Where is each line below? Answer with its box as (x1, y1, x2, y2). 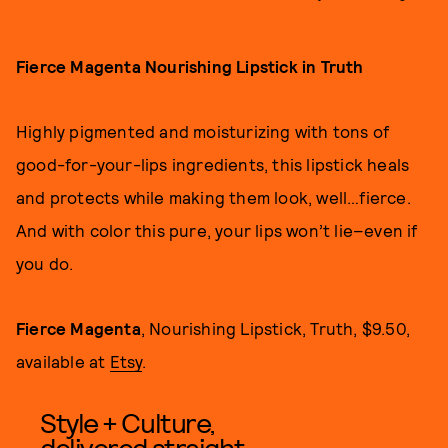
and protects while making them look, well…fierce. (16, 187, 411, 207)
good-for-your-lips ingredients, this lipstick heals (16, 154, 410, 174)
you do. (16, 253, 74, 273)
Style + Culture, (40, 405, 215, 439)
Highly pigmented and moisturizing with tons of (16, 121, 390, 141)
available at (16, 351, 110, 371)
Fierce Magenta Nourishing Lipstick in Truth (16, 56, 364, 76)
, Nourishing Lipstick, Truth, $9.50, (140, 318, 411, 338)
